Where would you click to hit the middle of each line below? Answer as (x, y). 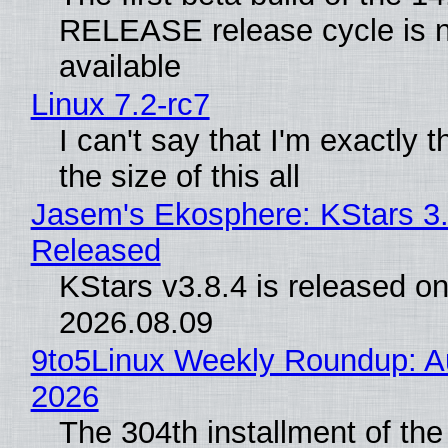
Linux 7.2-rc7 (120, 104)
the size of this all (179, 176)
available (119, 66)
